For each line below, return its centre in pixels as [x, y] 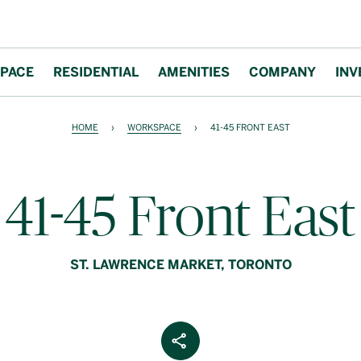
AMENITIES [193, 72]
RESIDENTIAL [95, 72]
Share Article [219, 331]
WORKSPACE [154, 128]
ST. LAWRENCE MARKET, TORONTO [180, 265]
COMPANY [282, 72]
